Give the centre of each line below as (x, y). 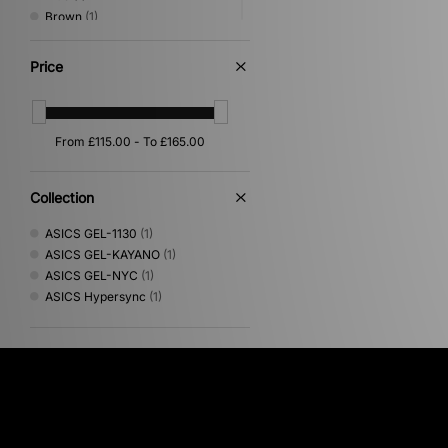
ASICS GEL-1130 (91, 233)
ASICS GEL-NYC (91, 275)
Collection (62, 197)
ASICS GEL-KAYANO (102, 254)
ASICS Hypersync (95, 296)
